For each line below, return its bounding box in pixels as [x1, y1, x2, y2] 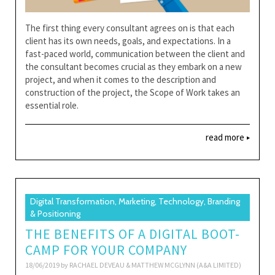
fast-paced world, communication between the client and [25, 47, 245, 60]
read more [206, 131, 246, 143]
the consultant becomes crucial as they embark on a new [25, 60, 242, 72]
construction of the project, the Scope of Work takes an [25, 86, 240, 98]
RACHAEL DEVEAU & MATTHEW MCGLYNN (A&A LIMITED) [69, 260, 241, 269]
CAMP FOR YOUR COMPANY [25, 241, 187, 258]
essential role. [25, 99, 79, 111]
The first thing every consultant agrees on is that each [25, 21, 234, 34]
